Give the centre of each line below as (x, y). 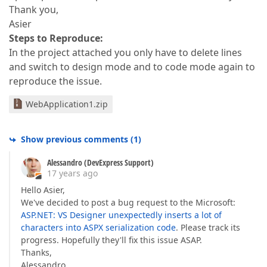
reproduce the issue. (55, 81)
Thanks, (36, 252)
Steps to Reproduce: (56, 38)
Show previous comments (74, 139)
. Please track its (208, 227)
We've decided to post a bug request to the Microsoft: (128, 202)
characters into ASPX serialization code (98, 227)
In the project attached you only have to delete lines (125, 52)
